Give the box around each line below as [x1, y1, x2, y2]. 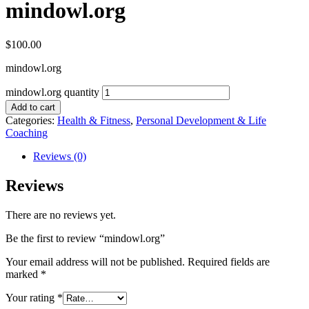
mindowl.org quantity [6, 86, 99, 98]
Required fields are [188, 255, 270, 268]
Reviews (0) [33, 150, 86, 162]
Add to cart [11, 101, 55, 112]
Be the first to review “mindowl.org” [6, 232, 165, 244]
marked [6, 268, 41, 280]
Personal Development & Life [136, 114, 266, 126]
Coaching [6, 126, 48, 139]
